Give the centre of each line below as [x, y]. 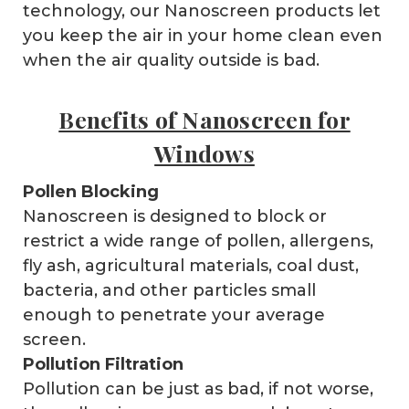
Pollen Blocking [90, 191]
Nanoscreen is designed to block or [174, 216]
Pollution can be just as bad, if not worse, [198, 388]
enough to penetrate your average [173, 315]
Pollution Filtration [103, 364]
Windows [204, 152]
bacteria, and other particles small [169, 290]
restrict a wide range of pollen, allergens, [198, 241]
